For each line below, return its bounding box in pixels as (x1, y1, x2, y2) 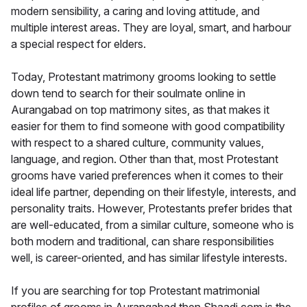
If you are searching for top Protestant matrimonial (11, 283, 260, 297)
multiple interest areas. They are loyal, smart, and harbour (11, 20, 291, 34)
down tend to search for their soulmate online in (11, 86, 245, 100)
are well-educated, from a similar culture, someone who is (11, 217, 294, 232)
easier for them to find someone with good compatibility (11, 119, 285, 133)
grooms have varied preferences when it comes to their (11, 168, 283, 182)
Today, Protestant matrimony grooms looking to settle (11, 69, 276, 84)
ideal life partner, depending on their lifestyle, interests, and (11, 184, 296, 199)
